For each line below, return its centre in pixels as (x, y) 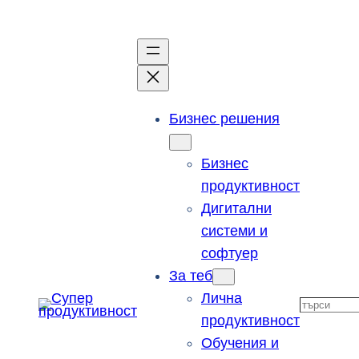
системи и (234, 231)
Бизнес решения (224, 119)
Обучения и (240, 343)
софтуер (230, 253)
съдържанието (54, 39)
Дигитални (236, 208)
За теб (191, 276)
